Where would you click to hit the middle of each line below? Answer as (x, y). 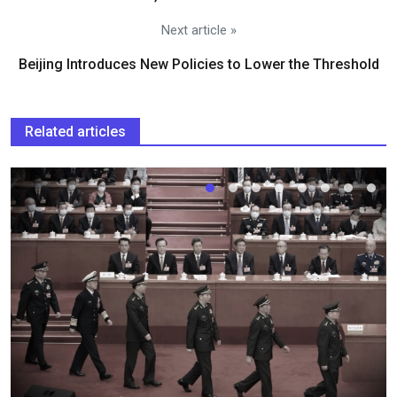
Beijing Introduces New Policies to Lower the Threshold (198, 64)
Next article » (198, 30)
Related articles (75, 131)
